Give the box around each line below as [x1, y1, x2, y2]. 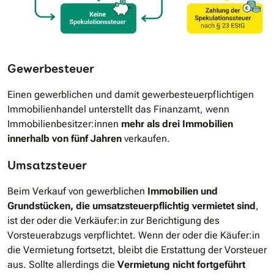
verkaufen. [122, 132, 170, 144]
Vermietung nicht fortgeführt [117, 258, 245, 270]
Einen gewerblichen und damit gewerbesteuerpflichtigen [7, 88, 254, 100]
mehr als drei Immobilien [121, 117, 233, 130]
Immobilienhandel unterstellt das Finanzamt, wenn [7, 103, 229, 115]
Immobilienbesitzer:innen [7, 117, 121, 130]
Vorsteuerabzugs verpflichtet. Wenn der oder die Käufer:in [7, 229, 260, 241]
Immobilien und [147, 185, 218, 197]
